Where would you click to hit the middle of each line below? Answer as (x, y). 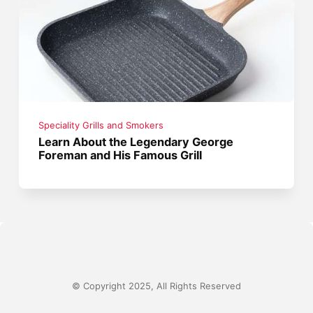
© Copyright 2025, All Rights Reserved (156, 286)
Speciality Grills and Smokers (101, 126)
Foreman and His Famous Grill (121, 155)
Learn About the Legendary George (136, 142)
